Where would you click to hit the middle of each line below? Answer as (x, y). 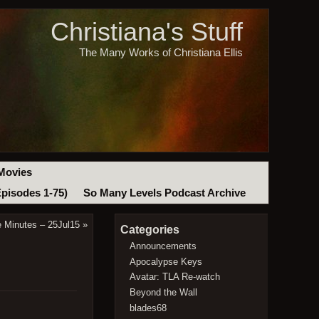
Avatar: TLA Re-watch (175, 277)
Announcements (163, 246)
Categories (150, 230)
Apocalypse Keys (166, 261)
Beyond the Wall (164, 292)
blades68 (148, 308)
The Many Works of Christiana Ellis (161, 52)
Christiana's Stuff (146, 32)
